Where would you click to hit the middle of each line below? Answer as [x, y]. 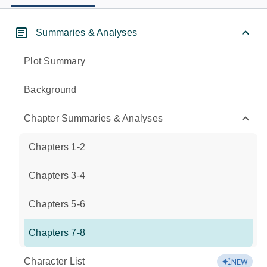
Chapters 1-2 [57, 147]
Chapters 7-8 [57, 233]
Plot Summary [55, 61]
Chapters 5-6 [57, 204]
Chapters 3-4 [57, 176]
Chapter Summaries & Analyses [93, 118]
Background [50, 90]
